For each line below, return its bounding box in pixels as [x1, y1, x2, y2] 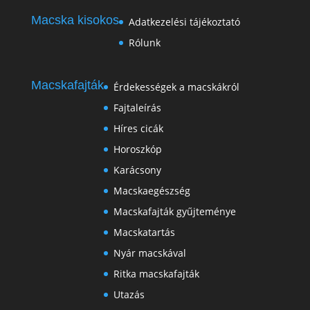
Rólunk [128, 36, 161, 50]
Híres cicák [113, 122, 163, 136]
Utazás [113, 288, 145, 302]
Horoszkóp [113, 143, 162, 156]
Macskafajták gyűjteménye [113, 205, 236, 219]
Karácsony [113, 163, 161, 177]
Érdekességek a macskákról [113, 80, 239, 94]
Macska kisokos [30, 13, 119, 28]
